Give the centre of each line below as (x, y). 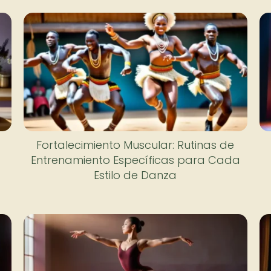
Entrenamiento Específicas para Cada (135, 160)
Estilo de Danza (135, 175)
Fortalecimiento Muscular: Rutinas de (135, 145)
